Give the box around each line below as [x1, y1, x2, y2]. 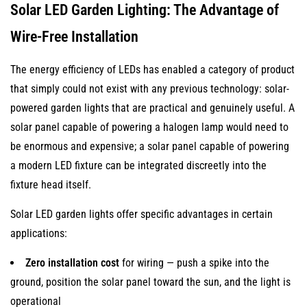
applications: [10, 227, 67, 240]
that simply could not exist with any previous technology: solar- [10, 82, 289, 95]
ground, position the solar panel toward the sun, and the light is [10, 275, 291, 288]
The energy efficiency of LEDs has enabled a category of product [10, 63, 295, 76]
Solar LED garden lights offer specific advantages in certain [10, 208, 273, 221]
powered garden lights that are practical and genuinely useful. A [10, 101, 295, 114]
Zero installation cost [25, 256, 119, 269]
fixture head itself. [10, 178, 91, 191]
